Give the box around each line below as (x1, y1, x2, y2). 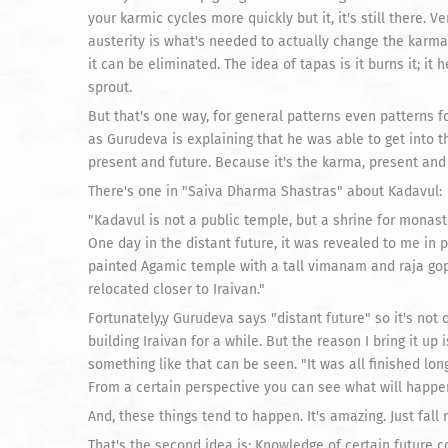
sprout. (88, 79, 132, 96)
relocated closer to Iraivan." (88, 281, 265, 298)
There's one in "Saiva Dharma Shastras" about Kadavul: (88, 183, 442, 200)
